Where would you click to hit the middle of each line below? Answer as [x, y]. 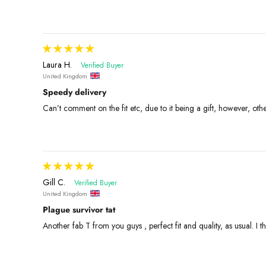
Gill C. [54, 182]
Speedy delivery [75, 92]
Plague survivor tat [79, 209]
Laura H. [57, 64]
